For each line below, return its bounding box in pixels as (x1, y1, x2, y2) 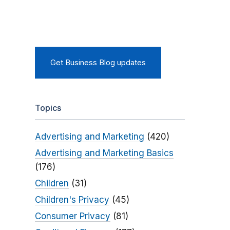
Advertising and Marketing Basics (34, 148, 174, 159)
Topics (34, 103, 61, 113)
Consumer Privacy (34, 211, 110, 222)
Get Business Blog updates (50, 58, 146, 68)
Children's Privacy (34, 195, 109, 205)
